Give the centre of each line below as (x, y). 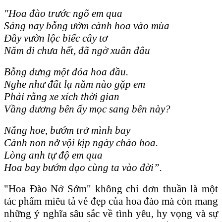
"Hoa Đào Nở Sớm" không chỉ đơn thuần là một (111, 189)
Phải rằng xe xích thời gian (62, 96)
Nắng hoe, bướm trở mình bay (67, 130)
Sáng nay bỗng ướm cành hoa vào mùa (87, 26)
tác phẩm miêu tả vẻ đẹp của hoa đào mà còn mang (111, 201)
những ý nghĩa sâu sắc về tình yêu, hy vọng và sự (111, 213)
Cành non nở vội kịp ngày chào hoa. (81, 142)
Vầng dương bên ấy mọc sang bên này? (87, 109)
